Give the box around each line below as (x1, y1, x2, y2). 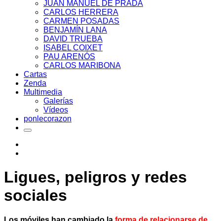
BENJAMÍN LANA (43, 26, 107, 34)
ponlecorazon (24, 114, 72, 123)
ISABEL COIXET (43, 43, 103, 52)
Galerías (43, 97, 73, 105)
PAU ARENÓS (43, 52, 95, 61)
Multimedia (24, 88, 62, 96)
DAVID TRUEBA (43, 35, 103, 43)
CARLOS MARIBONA (43, 61, 121, 70)
